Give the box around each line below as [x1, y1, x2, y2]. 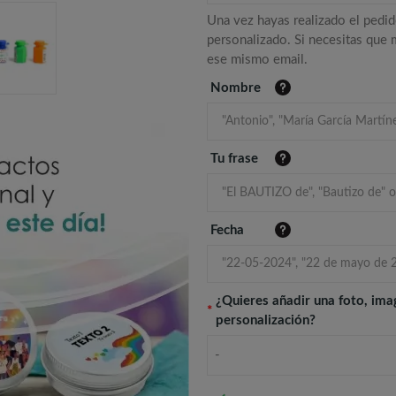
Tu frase [210, 152, 258, 166]
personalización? [216, 313, 316, 327]
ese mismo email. [207, 53, 308, 67]
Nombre [210, 81, 261, 95]
